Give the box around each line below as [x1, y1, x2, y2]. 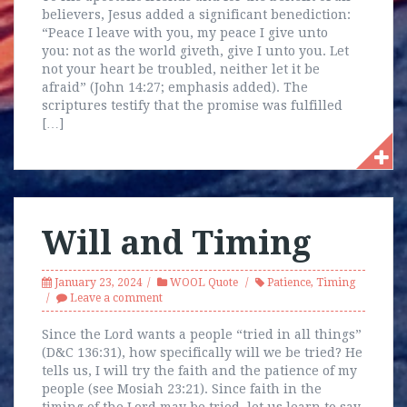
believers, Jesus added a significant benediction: [42, 7, 351, 22]
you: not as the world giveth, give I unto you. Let [42, 44, 349, 58]
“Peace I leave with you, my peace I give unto [42, 25, 328, 40]
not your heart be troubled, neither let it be [42, 62, 320, 76]
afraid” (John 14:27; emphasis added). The [42, 80, 308, 94]
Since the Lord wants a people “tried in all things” [42, 327, 362, 342]
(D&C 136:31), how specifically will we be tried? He [42, 345, 362, 360]
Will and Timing [42, 223, 312, 263]
